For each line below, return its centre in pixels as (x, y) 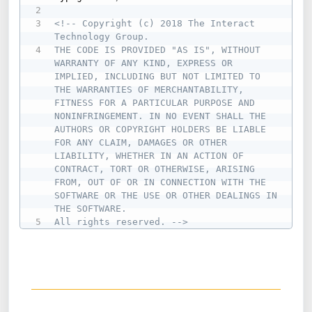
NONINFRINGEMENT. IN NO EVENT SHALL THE (161, 116)
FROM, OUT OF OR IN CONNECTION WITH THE (161, 182)
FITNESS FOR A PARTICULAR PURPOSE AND (155, 102)
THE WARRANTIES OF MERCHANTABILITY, (149, 89)
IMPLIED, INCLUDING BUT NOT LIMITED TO (158, 76)
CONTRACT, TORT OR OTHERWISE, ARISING (155, 169)
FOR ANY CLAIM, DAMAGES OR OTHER (141, 142)
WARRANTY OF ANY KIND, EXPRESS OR (144, 63)
